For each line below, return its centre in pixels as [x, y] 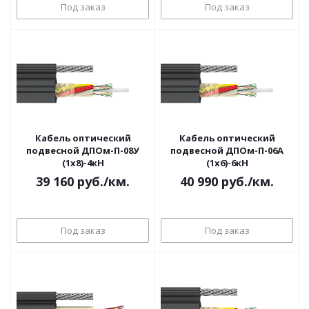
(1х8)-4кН [83, 163]
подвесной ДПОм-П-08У [83, 150]
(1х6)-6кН [227, 163]
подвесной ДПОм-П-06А [227, 150]
